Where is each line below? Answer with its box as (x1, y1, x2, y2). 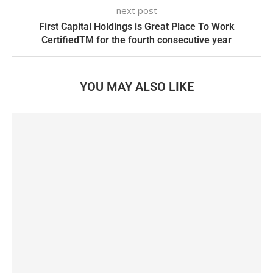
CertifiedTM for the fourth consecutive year (41, 34, 232, 46)
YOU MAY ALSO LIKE (79, 79, 194, 94)
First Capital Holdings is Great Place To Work (39, 21, 234, 32)
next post (116, 4, 157, 16)
